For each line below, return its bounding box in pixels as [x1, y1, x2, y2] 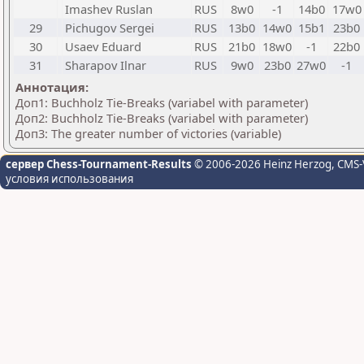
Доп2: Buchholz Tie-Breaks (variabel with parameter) [15, 110, 308, 126]
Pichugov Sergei [65, 19, 154, 36]
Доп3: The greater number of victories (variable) [15, 125, 281, 141]
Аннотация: [15, 79, 89, 95]
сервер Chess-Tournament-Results [6, 157, 192, 171]
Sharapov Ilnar [65, 57, 146, 73]
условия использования [6, 171, 133, 186]
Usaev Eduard [65, 38, 141, 54]
